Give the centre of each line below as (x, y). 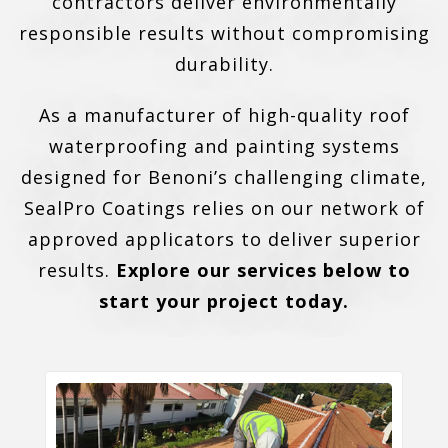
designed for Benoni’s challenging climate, (224, 177)
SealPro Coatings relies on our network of (224, 208)
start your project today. (224, 301)
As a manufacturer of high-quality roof (224, 115)
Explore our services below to (263, 270)
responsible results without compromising (224, 33)
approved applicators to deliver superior (224, 239)
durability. (224, 64)
